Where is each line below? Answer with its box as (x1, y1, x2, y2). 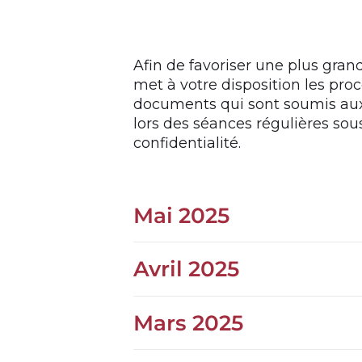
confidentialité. (133, 133, 241, 151)
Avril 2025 (133, 256, 239, 282)
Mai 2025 (133, 202, 229, 229)
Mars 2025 (133, 309, 243, 336)
